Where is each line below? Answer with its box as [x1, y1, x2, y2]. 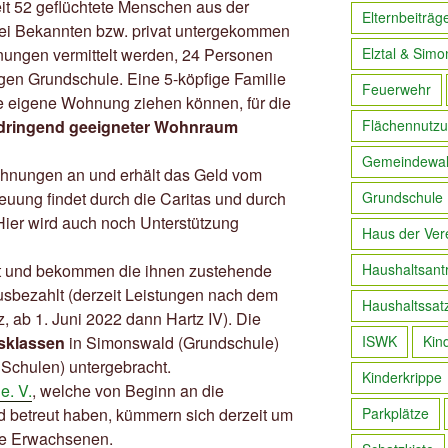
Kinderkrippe [361, 367, 442, 388]
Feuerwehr [361, 79, 431, 100]
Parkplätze [361, 403, 429, 424]
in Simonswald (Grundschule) [65, 331, 279, 355]
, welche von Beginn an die [32, 379, 224, 403]
